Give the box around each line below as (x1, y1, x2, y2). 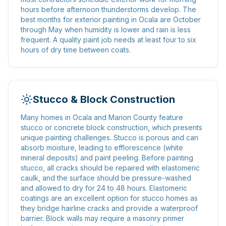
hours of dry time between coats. (21, 45, 131, 54)
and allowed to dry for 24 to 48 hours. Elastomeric (21, 184, 187, 192)
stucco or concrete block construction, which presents (21, 123, 202, 132)
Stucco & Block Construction (33, 93, 175, 105)
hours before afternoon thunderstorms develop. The (21, 5, 196, 14)
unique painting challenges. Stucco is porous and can (21, 133, 198, 142)
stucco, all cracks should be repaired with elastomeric (21, 163, 200, 172)
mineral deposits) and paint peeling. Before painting (21, 153, 193, 162)
